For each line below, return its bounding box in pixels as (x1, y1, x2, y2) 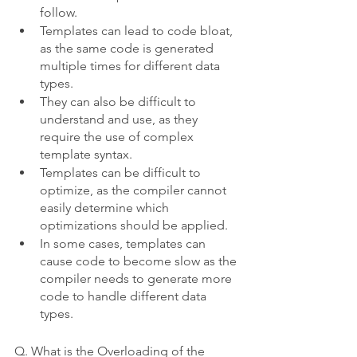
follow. (40, 5, 77, 21)
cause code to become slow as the (40, 253, 240, 269)
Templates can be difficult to (40, 165, 204, 181)
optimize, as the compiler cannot (40, 182, 229, 198)
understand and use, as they (40, 112, 201, 127)
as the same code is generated (40, 41, 217, 57)
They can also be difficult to (40, 94, 199, 110)
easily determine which (40, 200, 172, 216)
